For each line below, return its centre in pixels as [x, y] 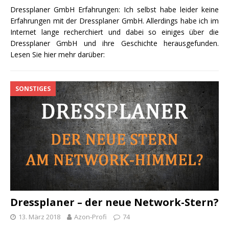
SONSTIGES [33, 89]
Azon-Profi [90, 217]
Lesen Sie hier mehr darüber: [58, 55]
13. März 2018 [39, 217]
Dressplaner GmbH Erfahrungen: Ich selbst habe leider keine [114, 10]
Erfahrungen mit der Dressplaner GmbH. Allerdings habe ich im [114, 21]
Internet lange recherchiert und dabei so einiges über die [114, 32]
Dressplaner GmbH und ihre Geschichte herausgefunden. [114, 43]
